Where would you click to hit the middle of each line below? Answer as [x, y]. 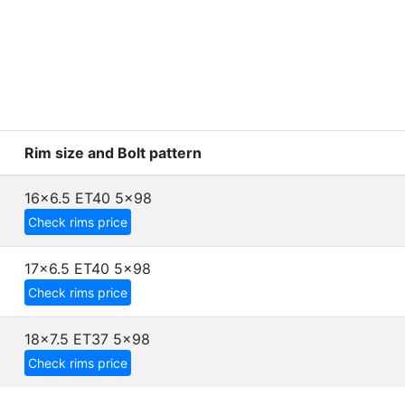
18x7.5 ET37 [66, 339]
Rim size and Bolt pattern [113, 153]
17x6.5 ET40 [67, 268]
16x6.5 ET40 [67, 198]
